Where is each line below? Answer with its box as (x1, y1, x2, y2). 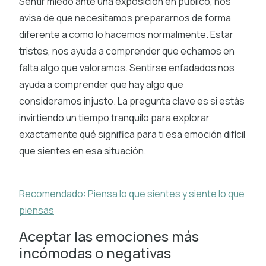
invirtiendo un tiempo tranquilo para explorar (19, 110, 210, 124)
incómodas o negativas (19, 243, 171, 262)
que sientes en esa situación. (19, 144, 146, 157)
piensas (19, 203, 54, 217)
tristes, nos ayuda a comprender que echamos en (19, 44, 235, 58)
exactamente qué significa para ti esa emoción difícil (19, 127, 245, 141)
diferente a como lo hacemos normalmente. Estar (19, 27, 233, 41)
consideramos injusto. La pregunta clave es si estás (19, 94, 245, 107)
